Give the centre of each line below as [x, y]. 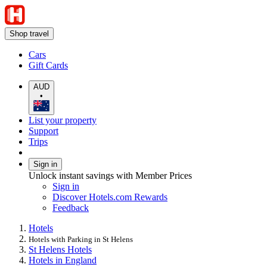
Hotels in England [63, 260]
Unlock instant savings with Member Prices [110, 175]
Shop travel [29, 34]
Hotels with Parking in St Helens [81, 239]
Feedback [71, 207]
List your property [63, 120]
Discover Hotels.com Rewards [110, 197]
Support [44, 131]
